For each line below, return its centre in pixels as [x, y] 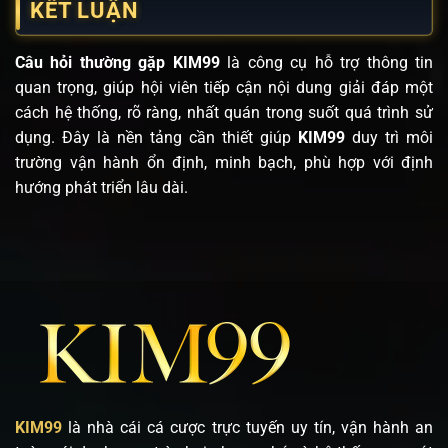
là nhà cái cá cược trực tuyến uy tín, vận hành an [251, 428]
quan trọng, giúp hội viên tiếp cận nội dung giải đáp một [224, 87]
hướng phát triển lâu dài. [101, 187]
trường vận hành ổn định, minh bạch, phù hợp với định [224, 162]
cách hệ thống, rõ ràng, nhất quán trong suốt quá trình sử [224, 112]
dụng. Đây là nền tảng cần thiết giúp [156, 137]
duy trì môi [392, 137]
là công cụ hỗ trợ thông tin [326, 62]
